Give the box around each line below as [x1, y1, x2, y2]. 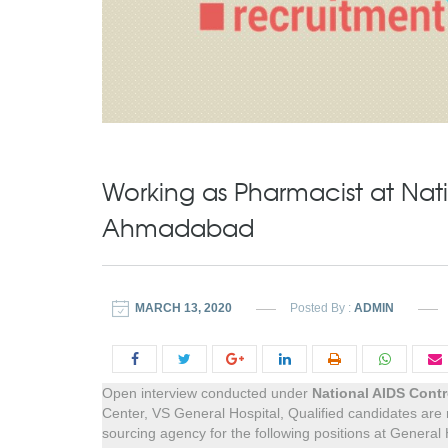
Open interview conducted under [102, 385, 312, 402]
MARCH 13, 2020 [135, 301, 232, 316]
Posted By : [290, 301, 354, 316]
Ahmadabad [102, 209, 254, 246]
